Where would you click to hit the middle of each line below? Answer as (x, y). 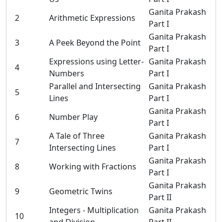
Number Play (73, 117)
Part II (160, 197)
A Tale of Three (77, 136)
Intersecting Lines (83, 148)
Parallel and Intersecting (95, 86)
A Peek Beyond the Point (95, 43)
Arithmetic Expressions (92, 18)
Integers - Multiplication (94, 210)
